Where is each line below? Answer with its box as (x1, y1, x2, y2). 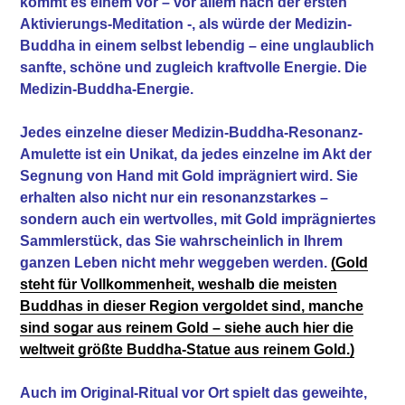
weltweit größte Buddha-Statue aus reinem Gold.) (20, 341, 355, 357)
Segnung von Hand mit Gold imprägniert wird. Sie (20, 167, 359, 184)
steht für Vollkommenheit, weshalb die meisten (20, 276, 338, 292)
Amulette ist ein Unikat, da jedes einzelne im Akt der (20, 146, 372, 162)
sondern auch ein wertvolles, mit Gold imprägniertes (20, 211, 377, 227)
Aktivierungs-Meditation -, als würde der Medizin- (20, 15, 353, 32)
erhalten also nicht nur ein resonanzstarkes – (20, 189, 329, 205)
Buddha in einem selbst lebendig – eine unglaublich (20, 37, 375, 53)
